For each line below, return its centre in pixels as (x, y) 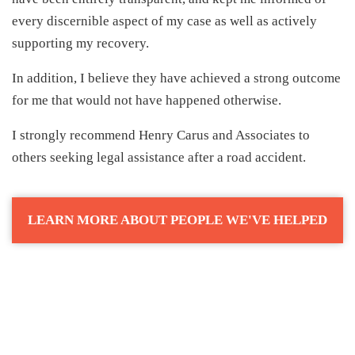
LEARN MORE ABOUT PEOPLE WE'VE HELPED (177, 220)
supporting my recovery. (80, 43)
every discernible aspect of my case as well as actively (164, 21)
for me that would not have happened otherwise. (147, 100)
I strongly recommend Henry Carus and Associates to (161, 135)
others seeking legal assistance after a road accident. (159, 157)
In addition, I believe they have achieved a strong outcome (176, 78)
